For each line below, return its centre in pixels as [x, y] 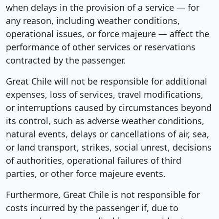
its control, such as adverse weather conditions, [105, 120]
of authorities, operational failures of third [94, 160]
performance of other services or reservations [101, 47]
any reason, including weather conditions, [93, 20]
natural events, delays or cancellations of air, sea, [108, 134]
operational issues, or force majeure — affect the [108, 33]
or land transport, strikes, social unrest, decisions [109, 147]
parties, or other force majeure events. [86, 173]
